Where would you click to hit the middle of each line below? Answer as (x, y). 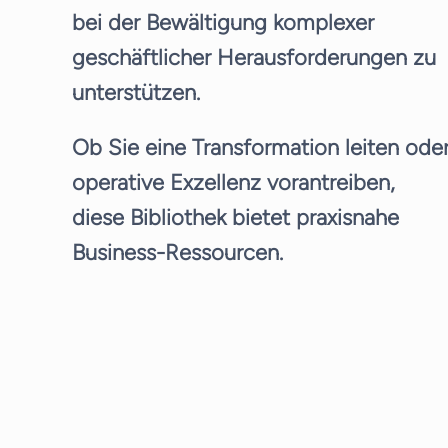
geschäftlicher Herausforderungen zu (253, 57)
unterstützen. (135, 92)
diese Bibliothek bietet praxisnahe (235, 217)
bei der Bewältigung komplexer (222, 22)
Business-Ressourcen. (177, 252)
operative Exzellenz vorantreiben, (233, 182)
